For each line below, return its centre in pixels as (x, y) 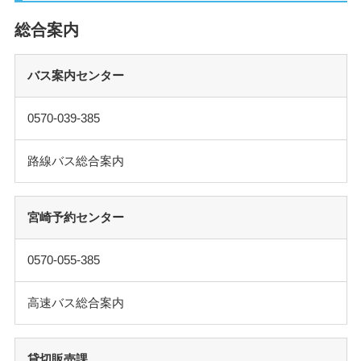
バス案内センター (75, 75)
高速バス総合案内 (75, 302)
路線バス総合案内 (75, 160)
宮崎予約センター (75, 217)
